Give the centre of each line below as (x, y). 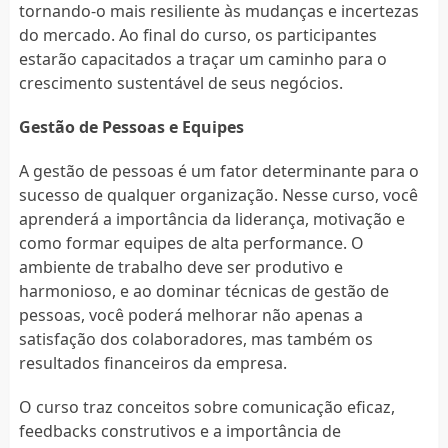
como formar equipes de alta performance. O (191, 242)
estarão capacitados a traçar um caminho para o (202, 58)
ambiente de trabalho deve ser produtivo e (180, 266)
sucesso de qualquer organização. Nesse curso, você (218, 194)
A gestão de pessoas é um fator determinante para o (218, 170)
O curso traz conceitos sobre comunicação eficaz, (206, 406)
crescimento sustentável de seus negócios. (180, 82)
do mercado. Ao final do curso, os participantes (197, 34)
